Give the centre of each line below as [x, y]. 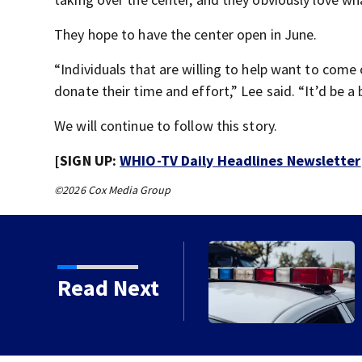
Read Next [108, 288]
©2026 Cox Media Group [113, 190]
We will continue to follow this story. [166, 126]
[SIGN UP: [87, 160]
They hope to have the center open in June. [186, 34]
